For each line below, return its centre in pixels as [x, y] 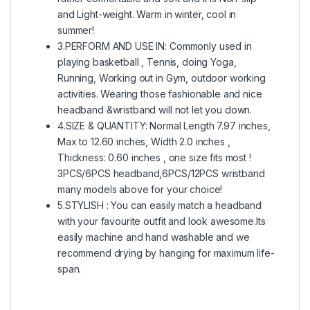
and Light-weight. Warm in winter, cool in [147, 14]
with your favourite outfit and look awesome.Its [162, 221]
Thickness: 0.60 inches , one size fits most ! [154, 157]
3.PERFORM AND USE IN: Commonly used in [155, 46]
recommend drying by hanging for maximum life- [166, 253]
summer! [76, 30]
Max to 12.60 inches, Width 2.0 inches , [144, 141]
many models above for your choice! [140, 189]
